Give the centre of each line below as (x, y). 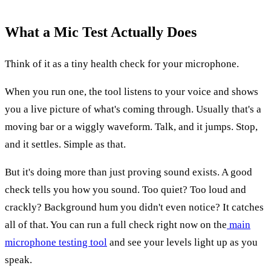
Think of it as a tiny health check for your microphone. (122, 64)
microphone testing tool (56, 242)
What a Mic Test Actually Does (101, 32)
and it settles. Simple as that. (65, 144)
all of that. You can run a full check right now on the (116, 224)
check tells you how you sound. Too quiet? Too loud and (126, 189)
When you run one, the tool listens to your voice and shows (132, 91)
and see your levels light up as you (182, 242)
